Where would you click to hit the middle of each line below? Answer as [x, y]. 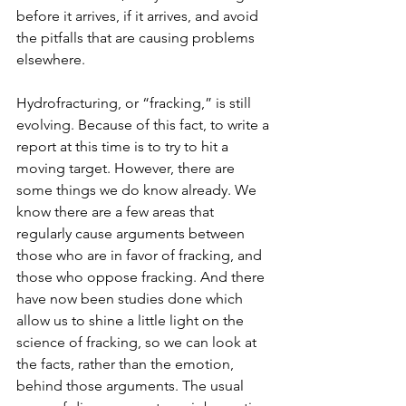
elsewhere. [51, 59]
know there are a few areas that [117, 212]
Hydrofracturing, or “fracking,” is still [135, 103]
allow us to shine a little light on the [132, 320]
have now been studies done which [131, 299]
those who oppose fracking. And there [142, 277]
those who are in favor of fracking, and [141, 255]
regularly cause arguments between [132, 233]
